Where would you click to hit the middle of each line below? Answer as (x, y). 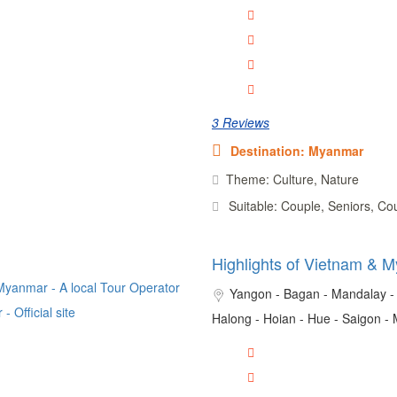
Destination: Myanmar (296, 150)
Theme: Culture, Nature (292, 179)
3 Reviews (240, 122)
